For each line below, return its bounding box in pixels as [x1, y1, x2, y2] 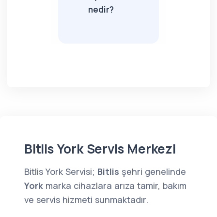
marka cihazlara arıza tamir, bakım [43, 180, 186, 191]
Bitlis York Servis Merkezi [24, 140, 176, 157]
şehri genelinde [119, 166, 186, 177]
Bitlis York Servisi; [24, 166, 97, 177]
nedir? [88, 4, 114, 15]
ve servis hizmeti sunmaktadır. [24, 194, 148, 205]
